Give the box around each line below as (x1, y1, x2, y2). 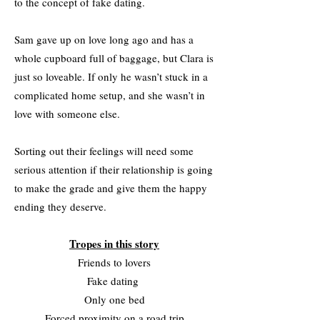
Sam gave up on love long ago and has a (14, 32, 194, 46)
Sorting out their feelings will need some (14, 144, 194, 158)
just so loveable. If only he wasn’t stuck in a (14, 69, 208, 84)
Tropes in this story (69, 236, 159, 251)
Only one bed (84, 292, 145, 306)
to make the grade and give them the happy (14, 181, 207, 195)
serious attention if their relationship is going (14, 162, 213, 176)
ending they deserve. (14, 199, 106, 214)
